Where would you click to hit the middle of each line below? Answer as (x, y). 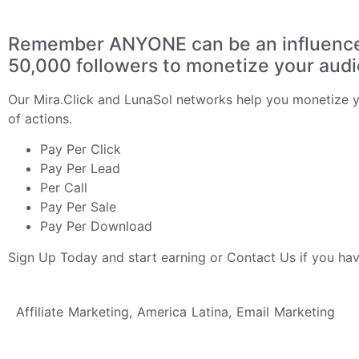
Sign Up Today (53, 257)
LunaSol (150, 99)
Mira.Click (64, 99)
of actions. (40, 118)
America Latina (183, 312)
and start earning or (162, 257)
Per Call (64, 188)
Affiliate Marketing (73, 312)
